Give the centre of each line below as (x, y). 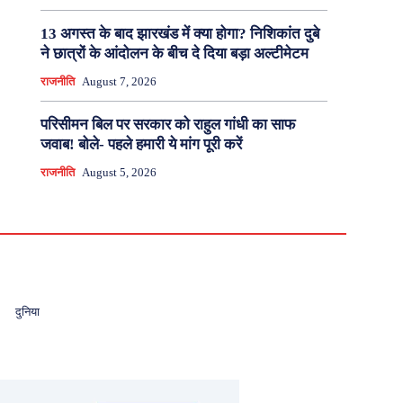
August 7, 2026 (119, 82)
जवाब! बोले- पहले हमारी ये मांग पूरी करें (141, 145)
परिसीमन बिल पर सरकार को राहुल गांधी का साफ (167, 125)
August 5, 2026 (119, 173)
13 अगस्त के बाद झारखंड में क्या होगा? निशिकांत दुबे (179, 34)
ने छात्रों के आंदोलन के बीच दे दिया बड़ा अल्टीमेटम (174, 54)
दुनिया (27, 312)
